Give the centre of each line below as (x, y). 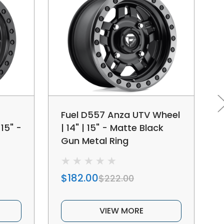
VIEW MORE (121, 210)
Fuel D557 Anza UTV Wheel (120, 114)
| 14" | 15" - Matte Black (112, 127)
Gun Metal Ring (95, 140)
